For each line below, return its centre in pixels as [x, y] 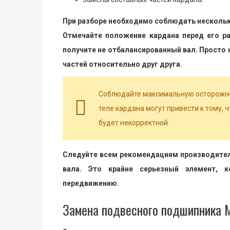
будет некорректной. [134, 123]
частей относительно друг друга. [122, 64]
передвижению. [91, 184]
